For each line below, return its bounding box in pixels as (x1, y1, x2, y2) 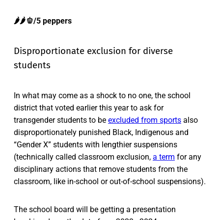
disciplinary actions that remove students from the (14, 165, 188, 174)
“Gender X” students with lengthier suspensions (14, 140, 177, 150)
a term (153, 152, 175, 162)
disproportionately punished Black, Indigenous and (14, 128, 189, 137)
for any (175, 152, 201, 162)
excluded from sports (108, 115, 181, 125)
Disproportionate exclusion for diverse (14, 45, 173, 56)
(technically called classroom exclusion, (14, 152, 153, 162)
